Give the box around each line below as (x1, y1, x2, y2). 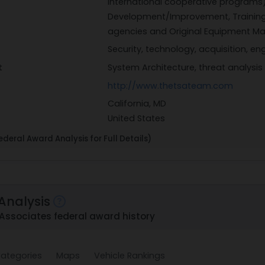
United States (107, 112, 165, 125)
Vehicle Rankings (94, 249, 165, 261)
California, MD (107, 98, 166, 110)
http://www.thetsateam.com (107, 79, 233, 92)
